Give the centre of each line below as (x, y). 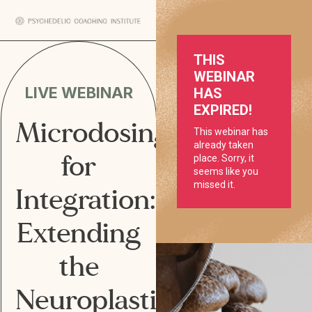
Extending (79, 233)
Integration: (86, 200)
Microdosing (92, 133)
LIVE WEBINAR (79, 93)
